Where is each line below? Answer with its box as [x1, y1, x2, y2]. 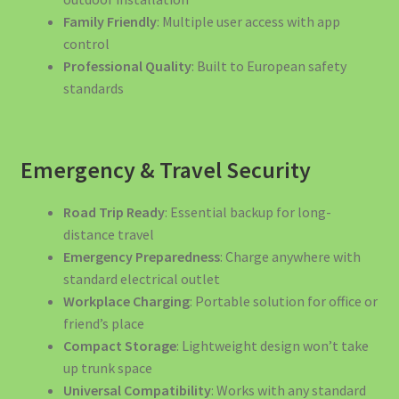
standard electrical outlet [62, 270, 220, 289]
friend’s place [62, 314, 144, 333]
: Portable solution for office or [189, 292, 378, 311]
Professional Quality [62, 57, 191, 76]
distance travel [62, 225, 154, 244]
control [62, 35, 110, 53]
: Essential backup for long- [164, 203, 331, 222]
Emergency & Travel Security [20, 156, 311, 185]
